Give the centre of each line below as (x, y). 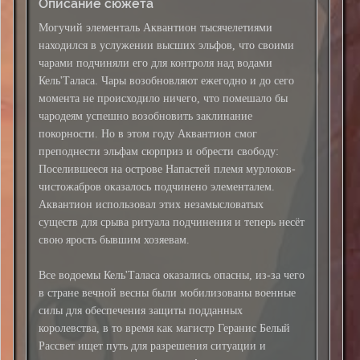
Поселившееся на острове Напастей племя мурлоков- (167, 169)
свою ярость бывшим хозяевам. (114, 240)
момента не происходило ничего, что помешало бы (163, 98)
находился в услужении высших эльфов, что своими (166, 45)
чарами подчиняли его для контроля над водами (155, 63)
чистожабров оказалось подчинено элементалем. (157, 187)
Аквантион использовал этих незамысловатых (151, 205)
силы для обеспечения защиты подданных (141, 311)
